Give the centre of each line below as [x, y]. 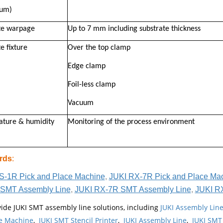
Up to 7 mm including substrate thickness [134, 29]
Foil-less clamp [91, 84]
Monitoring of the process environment [131, 122]
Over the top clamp [99, 48]
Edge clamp [86, 66]
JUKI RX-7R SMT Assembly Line [133, 189]
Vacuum [80, 103]
